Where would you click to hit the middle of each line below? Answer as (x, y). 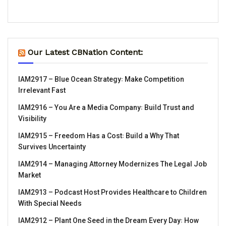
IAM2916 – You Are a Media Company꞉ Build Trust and (106, 107)
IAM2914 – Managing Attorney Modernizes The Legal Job (112, 164)
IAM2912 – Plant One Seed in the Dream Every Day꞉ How (108, 220)
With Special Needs (50, 203)
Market (30, 175)
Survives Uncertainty (52, 147)
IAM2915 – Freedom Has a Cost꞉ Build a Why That (99, 135)
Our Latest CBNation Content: (85, 52)
